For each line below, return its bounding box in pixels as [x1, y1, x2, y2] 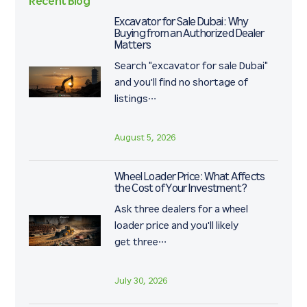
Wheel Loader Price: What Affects [114, 171, 265, 184]
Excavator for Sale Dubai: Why [114, 16, 249, 29]
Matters [114, 40, 153, 52]
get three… [114, 237, 167, 248]
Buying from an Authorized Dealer [114, 28, 265, 40]
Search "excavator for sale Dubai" [114, 61, 268, 72]
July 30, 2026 [114, 276, 167, 286]
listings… [114, 94, 157, 105]
